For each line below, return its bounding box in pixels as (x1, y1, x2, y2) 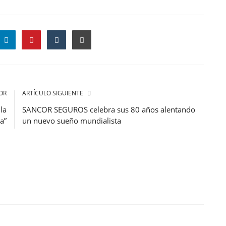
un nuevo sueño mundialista (22, 115, 121, 126)
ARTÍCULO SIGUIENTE (22, 88, 83, 97)
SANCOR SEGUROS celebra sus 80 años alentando (22, 104, 195, 115)
